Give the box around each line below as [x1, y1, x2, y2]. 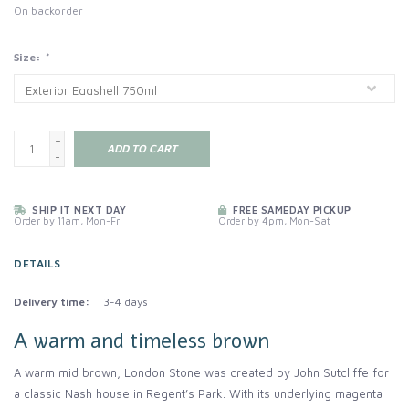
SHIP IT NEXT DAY [28, 203, 126, 215]
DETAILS [14, 256, 61, 270]
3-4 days [103, 294, 148, 309]
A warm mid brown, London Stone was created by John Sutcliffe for [14, 365, 389, 381]
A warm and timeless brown [14, 326, 269, 355]
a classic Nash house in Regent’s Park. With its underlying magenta [14, 386, 383, 402]
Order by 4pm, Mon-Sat [218, 214, 330, 226]
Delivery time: [14, 294, 89, 309]
